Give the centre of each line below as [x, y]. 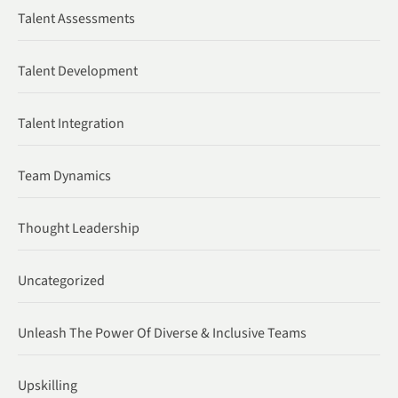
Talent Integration [71, 123]
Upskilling [48, 385]
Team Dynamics [64, 175]
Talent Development [78, 71]
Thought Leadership [79, 228]
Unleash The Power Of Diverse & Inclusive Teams [162, 333]
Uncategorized [61, 280]
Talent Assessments [76, 18]
